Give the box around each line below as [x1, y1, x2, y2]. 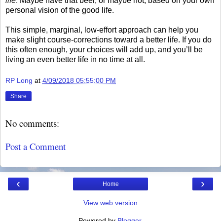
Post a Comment [5, 140, 66, 152]
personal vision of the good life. [5, 5, 114, 14]
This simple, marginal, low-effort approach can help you [5, 25, 198, 34]
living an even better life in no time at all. [5, 55, 145, 64]
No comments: [5, 117, 59, 130]
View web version [83, 199, 138, 207]
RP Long [5, 76, 33, 85]
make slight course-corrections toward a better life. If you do [5, 35, 212, 44]
